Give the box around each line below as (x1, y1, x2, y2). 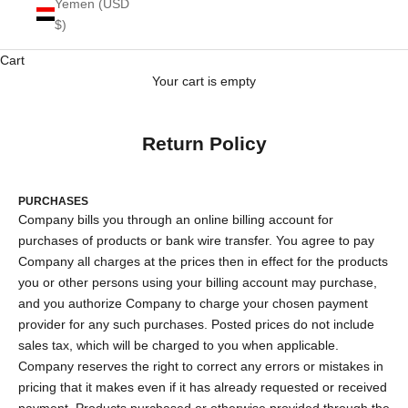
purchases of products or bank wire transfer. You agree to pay (18, 232, 374, 248)
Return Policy (141, 132, 267, 154)
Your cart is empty (152, 73, 256, 88)
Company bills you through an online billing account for (18, 211, 333, 227)
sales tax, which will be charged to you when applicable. (18, 337, 339, 352)
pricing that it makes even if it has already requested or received (18, 379, 387, 394)
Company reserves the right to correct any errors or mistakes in (18, 358, 383, 373)
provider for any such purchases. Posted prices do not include (18, 316, 374, 331)
